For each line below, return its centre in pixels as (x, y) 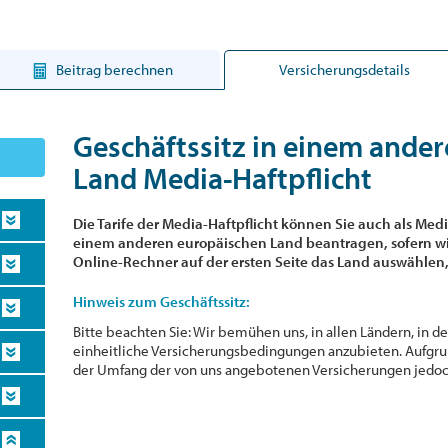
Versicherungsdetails (344, 69)
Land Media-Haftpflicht (223, 177)
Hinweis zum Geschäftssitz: (162, 301)
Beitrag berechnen (112, 69)
